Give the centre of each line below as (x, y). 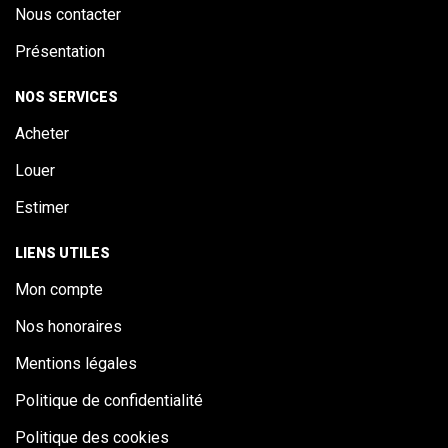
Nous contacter (68, 14)
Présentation (60, 51)
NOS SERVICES (66, 96)
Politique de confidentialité (109, 400)
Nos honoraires (68, 326)
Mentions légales (76, 363)
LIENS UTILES (62, 252)
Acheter (42, 133)
